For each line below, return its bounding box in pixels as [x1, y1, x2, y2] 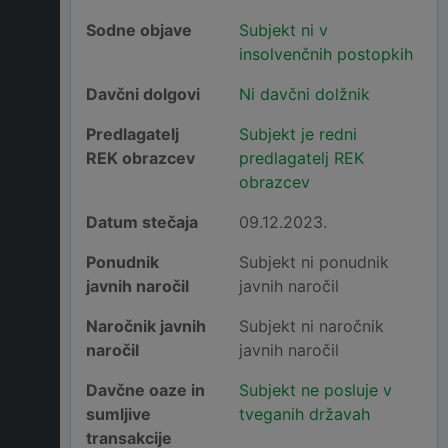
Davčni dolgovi [86, 84, 200, 105]
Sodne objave [86, 20, 192, 41]
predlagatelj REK [238, 148, 364, 169]
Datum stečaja [86, 212, 198, 233]
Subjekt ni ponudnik [238, 252, 389, 273]
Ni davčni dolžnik [238, 84, 370, 105]
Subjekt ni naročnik [238, 316, 384, 337]
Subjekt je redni [238, 124, 357, 145]
